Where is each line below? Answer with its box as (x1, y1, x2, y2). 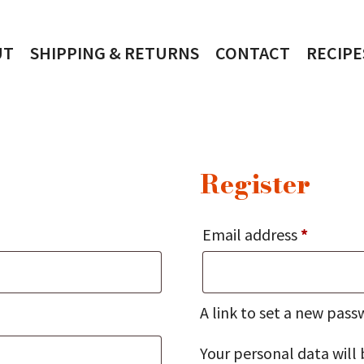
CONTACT (214, 41, 290, 64)
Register (200, 164, 311, 204)
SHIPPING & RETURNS (29, 41, 199, 64)
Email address (202, 224, 301, 245)
